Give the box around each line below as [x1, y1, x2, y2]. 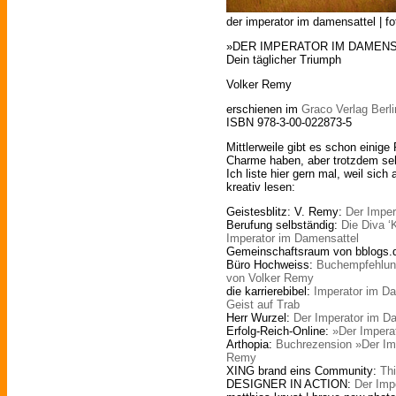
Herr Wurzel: [226, 311, 293, 325]
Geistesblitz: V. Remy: [226, 205, 346, 219]
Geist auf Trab [226, 298, 300, 312]
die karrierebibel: [226, 285, 314, 299]
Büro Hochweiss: [226, 258, 316, 272]
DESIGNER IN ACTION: [226, 377, 354, 392]
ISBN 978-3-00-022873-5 [226, 116, 352, 130]
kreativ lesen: [226, 180, 295, 194]
